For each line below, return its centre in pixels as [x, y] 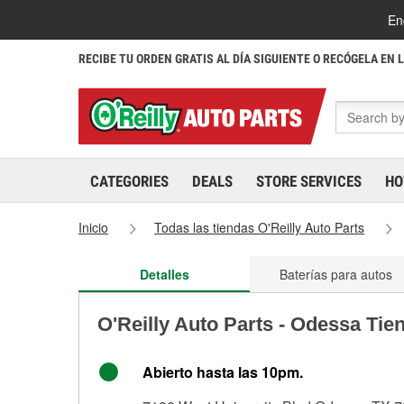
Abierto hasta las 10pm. [223, 372]
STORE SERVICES [309, 181]
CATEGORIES [129, 181]
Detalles [164, 274]
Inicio [93, 227]
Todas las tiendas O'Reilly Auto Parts [260, 227]
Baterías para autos [335, 274]
